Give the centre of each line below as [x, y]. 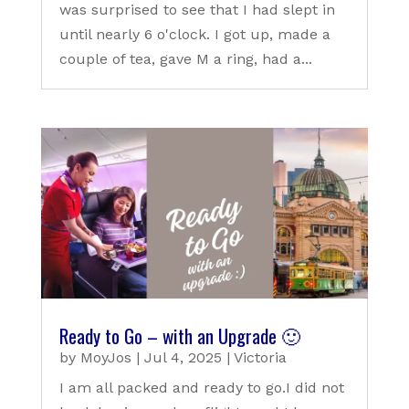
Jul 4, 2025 [183, 357]
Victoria [260, 357]
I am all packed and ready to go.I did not [201, 387]
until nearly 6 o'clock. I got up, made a [194, 35]
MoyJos [105, 357]
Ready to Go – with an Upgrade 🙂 [179, 335]
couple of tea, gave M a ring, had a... [185, 59]
